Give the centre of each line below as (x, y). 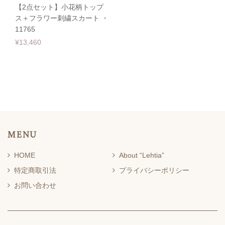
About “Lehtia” (142, 155)
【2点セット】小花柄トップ (59, 7)
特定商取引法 (35, 170)
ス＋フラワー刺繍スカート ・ (62, 18)
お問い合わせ (35, 185)
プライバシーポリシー (154, 170)
